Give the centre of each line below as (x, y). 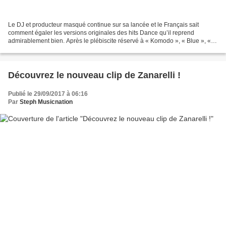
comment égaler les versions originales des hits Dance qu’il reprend (101, 33)
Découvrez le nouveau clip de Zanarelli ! (94, 75)
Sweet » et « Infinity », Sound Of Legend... (65, 49)
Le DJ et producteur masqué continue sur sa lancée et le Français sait (103, 25)
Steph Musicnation (46, 102)
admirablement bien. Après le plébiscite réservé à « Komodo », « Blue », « (109, 41)
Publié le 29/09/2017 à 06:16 (48, 94)
